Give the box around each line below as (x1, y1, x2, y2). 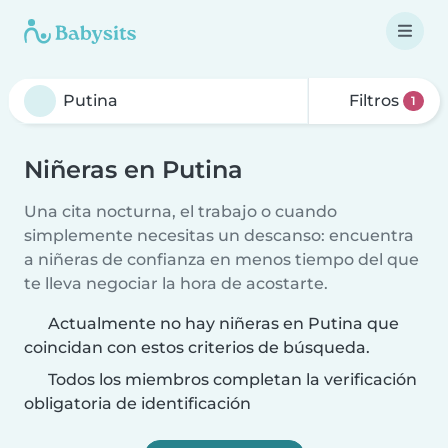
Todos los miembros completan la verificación (44, 370, 417, 389)
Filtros (345, 91, 404, 110)
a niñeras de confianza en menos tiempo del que (24, 250, 419, 269)
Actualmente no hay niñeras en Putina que (48, 314, 399, 333)
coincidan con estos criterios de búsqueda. (24, 338, 370, 357)
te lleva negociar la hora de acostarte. (24, 274, 328, 293)
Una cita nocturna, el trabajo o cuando (24, 202, 337, 221)
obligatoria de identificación (24, 394, 251, 413)
